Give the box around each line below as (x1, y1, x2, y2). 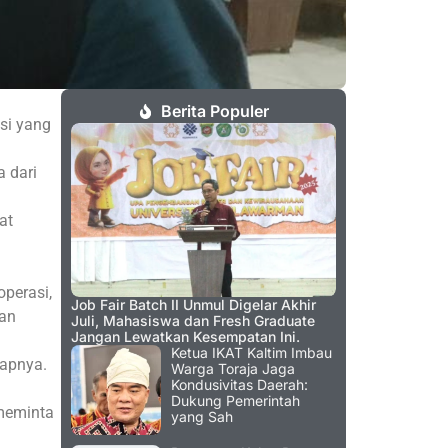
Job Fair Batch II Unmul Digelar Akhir (71, 296, 316, 314)
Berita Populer (161, 101, 270, 122)
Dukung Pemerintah (171, 392, 300, 410)
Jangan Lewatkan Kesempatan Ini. (71, 328, 300, 346)
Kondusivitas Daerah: (171, 376, 308, 394)
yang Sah (171, 408, 233, 426)
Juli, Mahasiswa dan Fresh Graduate (71, 312, 315, 330)
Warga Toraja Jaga (171, 360, 295, 378)
